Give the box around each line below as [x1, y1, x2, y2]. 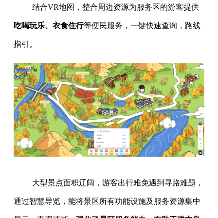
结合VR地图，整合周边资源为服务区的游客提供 [32, 3, 199, 12]
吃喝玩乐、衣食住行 [14, 21, 84, 30]
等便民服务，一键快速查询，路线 [84, 21, 200, 30]
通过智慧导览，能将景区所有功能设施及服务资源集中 [14, 197, 200, 206]
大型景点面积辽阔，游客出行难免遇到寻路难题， [32, 179, 203, 187]
